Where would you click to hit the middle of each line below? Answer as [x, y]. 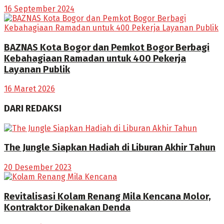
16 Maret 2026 [29, 89]
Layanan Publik [37, 69]
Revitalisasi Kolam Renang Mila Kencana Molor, [107, 196]
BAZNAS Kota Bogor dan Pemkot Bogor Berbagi [107, 47]
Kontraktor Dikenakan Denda [67, 207]
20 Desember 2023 [38, 167]
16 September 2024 [39, 8]
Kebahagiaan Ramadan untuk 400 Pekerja [95, 58]
